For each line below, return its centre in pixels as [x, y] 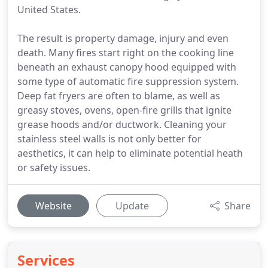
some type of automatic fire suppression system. [128, 81]
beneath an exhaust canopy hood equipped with [127, 67]
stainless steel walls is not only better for [109, 139]
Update [132, 206]
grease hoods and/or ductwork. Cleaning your [122, 124]
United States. [49, 10]
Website [53, 206]
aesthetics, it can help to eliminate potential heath [130, 153]
